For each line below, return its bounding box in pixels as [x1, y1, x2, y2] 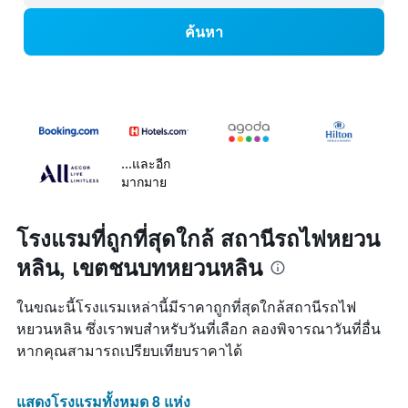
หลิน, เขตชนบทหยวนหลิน [16, 251, 262, 283]
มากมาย [121, 174, 167, 190]
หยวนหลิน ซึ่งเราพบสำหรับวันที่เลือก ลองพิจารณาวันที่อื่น [16, 318, 381, 340]
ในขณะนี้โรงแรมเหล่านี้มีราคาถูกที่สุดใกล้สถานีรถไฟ [16, 296, 356, 318]
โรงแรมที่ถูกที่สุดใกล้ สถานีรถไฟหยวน [16, 222, 380, 254]
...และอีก [121, 156, 170, 172]
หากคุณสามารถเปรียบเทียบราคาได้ [16, 340, 242, 362]
